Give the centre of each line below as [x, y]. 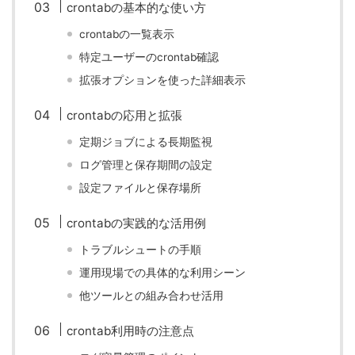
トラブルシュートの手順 [141, 250]
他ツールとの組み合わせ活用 [152, 296]
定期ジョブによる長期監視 [146, 142]
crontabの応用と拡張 [125, 115]
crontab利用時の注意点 [131, 331]
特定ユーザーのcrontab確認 [149, 57]
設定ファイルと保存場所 [141, 188]
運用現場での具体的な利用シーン [163, 273]
